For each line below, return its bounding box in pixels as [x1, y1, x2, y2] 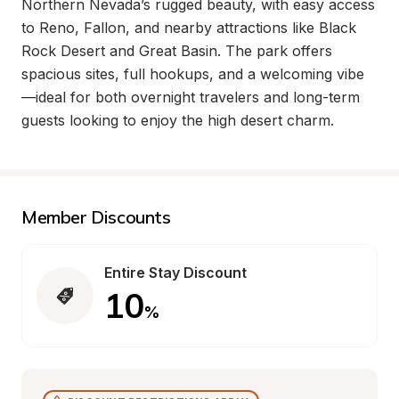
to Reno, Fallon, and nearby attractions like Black [21, 19, 356, 37]
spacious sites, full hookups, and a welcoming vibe [21, 65, 364, 83]
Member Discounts [21, 206, 171, 228]
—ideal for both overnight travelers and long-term [21, 88, 360, 106]
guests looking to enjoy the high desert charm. [21, 111, 334, 129]
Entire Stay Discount [104, 264, 247, 281]
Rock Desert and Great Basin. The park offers [21, 42, 332, 60]
